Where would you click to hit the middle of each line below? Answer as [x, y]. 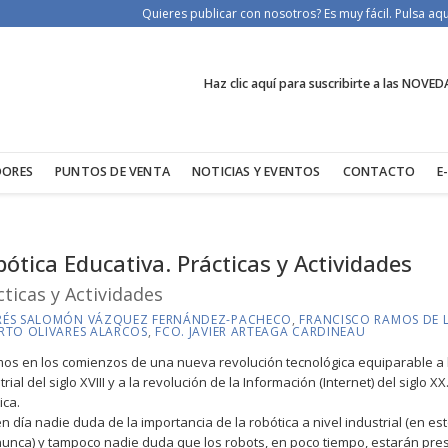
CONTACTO [379, 171]
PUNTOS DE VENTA [113, 171]
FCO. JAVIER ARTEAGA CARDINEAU [260, 331]
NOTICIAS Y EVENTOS [256, 171]
